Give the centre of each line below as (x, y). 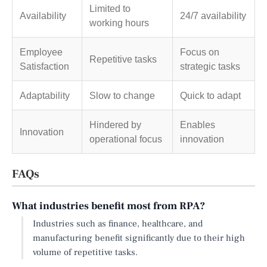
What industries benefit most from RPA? (108, 206)
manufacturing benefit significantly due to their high (139, 237)
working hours (119, 22)
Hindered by (115, 124)
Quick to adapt (210, 95)
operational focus (126, 139)
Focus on (200, 52)
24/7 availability (213, 15)
